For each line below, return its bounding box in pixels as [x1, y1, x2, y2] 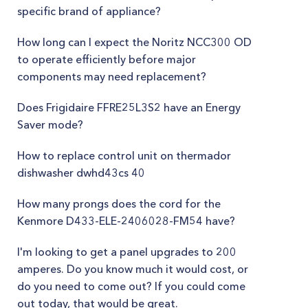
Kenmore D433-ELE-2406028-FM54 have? [17, 214, 235, 228]
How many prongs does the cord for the [17, 197, 221, 210]
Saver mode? [17, 118, 83, 131]
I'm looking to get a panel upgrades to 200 [17, 245, 236, 258]
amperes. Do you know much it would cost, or [17, 262, 248, 276]
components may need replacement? [17, 69, 206, 83]
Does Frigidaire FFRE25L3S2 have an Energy [17, 100, 241, 114]
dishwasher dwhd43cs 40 [17, 166, 145, 179]
